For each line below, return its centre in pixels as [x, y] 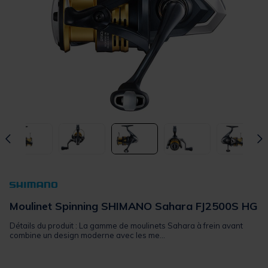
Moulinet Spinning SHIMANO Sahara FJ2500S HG [133, 206]
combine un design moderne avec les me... [87, 235]
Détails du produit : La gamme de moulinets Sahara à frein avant [126, 225]
